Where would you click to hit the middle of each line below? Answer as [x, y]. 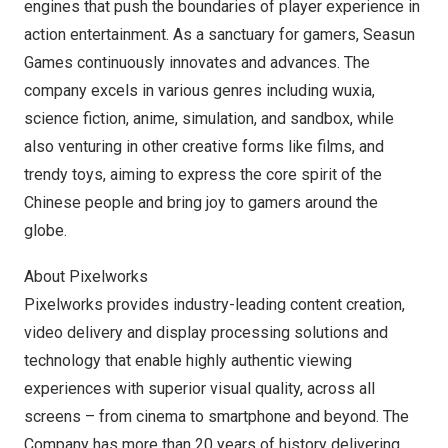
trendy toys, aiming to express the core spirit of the [203, 174]
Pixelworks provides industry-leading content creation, [214, 304]
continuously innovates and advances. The [221, 62]
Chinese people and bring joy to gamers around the [201, 202]
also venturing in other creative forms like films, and [204, 146]
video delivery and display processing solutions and [206, 332]
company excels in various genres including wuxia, [199, 90]
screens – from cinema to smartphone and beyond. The [216, 416]
